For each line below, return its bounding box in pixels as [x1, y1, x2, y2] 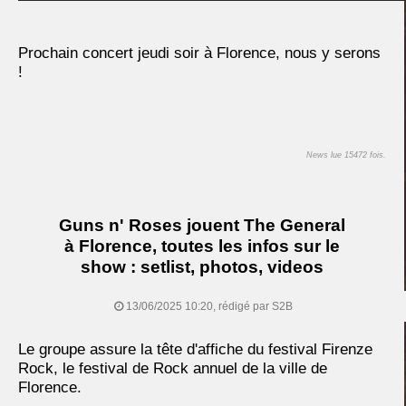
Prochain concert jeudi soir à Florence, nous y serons [18, 44, 381, 63]
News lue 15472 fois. [305, 150, 386, 160]
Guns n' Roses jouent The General [58, 216, 345, 236]
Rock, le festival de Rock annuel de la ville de [18, 360, 327, 378]
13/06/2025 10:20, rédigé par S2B [122, 300, 293, 314]
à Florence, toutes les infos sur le [63, 237, 340, 256]
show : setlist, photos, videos [80, 257, 324, 277]
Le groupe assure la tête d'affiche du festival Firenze [18, 341, 372, 359]
